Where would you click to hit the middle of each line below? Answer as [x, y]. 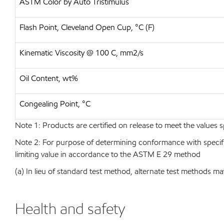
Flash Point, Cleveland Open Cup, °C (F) [87, 27]
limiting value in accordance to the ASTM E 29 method [108, 154]
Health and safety [70, 208]
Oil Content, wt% [49, 78]
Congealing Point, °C [55, 104]
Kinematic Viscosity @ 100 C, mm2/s [81, 53]
